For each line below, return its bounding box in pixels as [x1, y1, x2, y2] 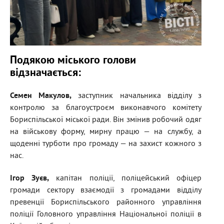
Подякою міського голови [10, 54, 136, 68]
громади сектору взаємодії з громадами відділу [10, 185, 201, 196]
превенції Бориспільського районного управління [10, 197, 201, 208]
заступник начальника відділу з [71, 91, 202, 101]
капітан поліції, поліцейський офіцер [49, 173, 202, 184]
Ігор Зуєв [10, 173, 47, 184]
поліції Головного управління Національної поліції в [10, 209, 201, 220]
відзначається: [10, 66, 81, 80]
